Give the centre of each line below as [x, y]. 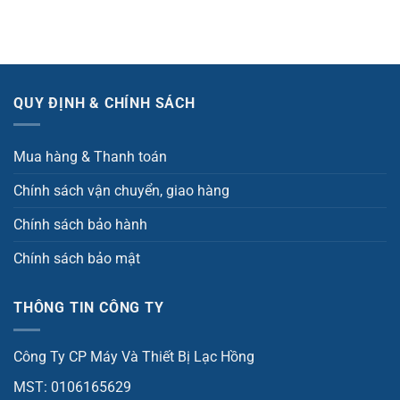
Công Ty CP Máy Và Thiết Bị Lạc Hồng [134, 356]
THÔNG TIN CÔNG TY [89, 308]
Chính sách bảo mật [77, 259]
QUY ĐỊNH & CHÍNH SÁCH [104, 103]
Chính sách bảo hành [80, 225]
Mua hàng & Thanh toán [90, 157]
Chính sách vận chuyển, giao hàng [121, 191]
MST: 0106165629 [72, 387]
